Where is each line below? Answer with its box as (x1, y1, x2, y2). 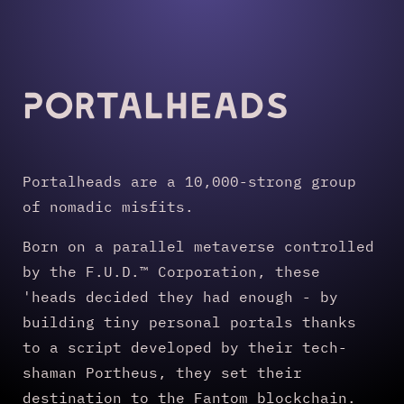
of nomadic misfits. (23, 197, 194, 216)
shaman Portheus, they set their (23, 363, 302, 381)
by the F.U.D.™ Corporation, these (23, 262, 320, 280)
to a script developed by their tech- (23, 337, 347, 356)
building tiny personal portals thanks (23, 312, 356, 331)
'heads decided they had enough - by (23, 287, 338, 306)
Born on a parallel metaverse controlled (23, 236, 374, 255)
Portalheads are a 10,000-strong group (23, 171, 356, 190)
